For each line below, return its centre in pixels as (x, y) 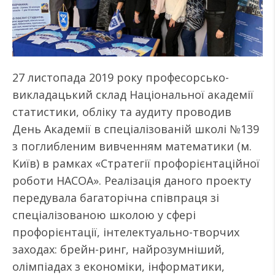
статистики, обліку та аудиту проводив (122, 112)
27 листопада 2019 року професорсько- (121, 77)
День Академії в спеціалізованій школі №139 (136, 129)
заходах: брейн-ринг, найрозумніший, (118, 249)
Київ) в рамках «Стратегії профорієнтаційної (136, 163)
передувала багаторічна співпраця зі (116, 198)
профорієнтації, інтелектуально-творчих (126, 232)
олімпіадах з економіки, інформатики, (118, 266)
